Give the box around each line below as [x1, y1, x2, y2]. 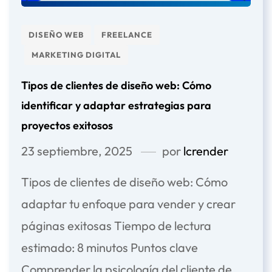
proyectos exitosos [21, 118, 113, 132]
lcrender [183, 143, 228, 158]
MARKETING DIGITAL [32, 49, 121, 59]
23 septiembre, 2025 [21, 143, 132, 158]
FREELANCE [101, 29, 152, 39]
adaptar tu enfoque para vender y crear [21, 195, 236, 211]
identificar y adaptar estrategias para [21, 98, 211, 112]
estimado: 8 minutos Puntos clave [21, 239, 198, 255]
